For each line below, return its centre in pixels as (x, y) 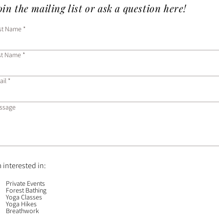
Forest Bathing (26, 190)
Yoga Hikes (21, 204)
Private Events (25, 183)
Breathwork (22, 211)
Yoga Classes (24, 197)
